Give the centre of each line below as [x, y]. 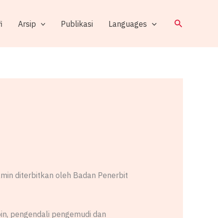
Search [188, 22]
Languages [128, 24]
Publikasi [77, 24]
